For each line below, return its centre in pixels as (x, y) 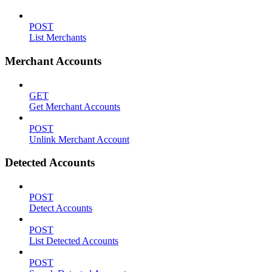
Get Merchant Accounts (75, 106)
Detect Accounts (61, 208)
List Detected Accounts (74, 241)
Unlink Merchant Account (79, 139)
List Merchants (58, 38)
